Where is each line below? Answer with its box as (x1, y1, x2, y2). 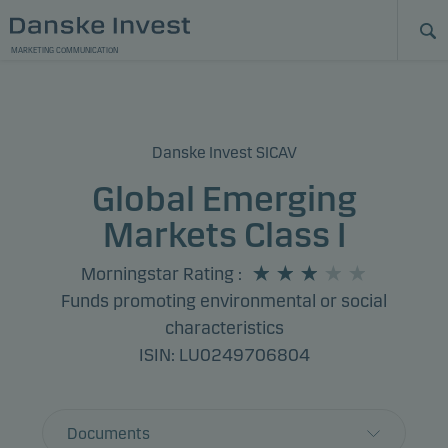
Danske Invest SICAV (151, 143, 297, 162)
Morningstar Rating (81, 263, 234, 285)
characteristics (164, 317, 284, 339)
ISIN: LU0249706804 (138, 344, 310, 366)
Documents (67, 423, 150, 443)
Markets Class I (102, 213, 346, 257)
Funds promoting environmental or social (61, 290, 387, 312)
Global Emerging (91, 177, 357, 221)
